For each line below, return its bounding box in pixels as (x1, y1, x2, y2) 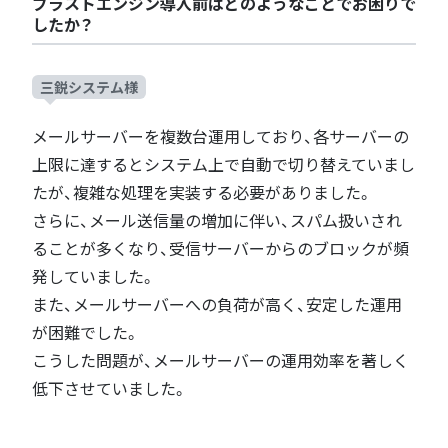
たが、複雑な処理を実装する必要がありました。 (32, 181, 373, 205)
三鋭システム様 (40, 77, 138, 98)
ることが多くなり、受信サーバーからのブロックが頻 (32, 237, 409, 261)
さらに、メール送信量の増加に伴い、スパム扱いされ (32, 209, 402, 233)
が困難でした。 (32, 321, 140, 345)
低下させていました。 (32, 377, 188, 401)
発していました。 (32, 265, 156, 289)
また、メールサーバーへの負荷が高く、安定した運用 (32, 293, 402, 317)
